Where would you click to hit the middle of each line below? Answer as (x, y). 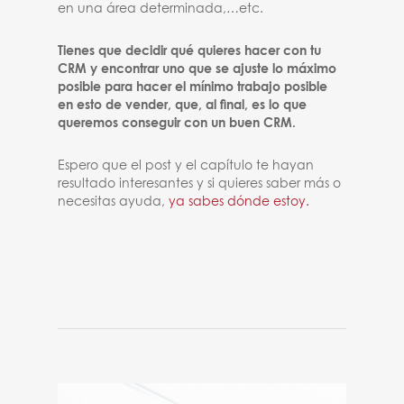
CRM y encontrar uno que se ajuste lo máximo (197, 69)
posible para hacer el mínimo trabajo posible (193, 87)
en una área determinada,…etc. (161, 9)
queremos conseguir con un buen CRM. (177, 124)
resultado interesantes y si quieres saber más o (200, 184)
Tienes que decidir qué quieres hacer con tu (190, 51)
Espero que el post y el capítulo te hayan (186, 166)
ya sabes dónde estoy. (239, 202)
